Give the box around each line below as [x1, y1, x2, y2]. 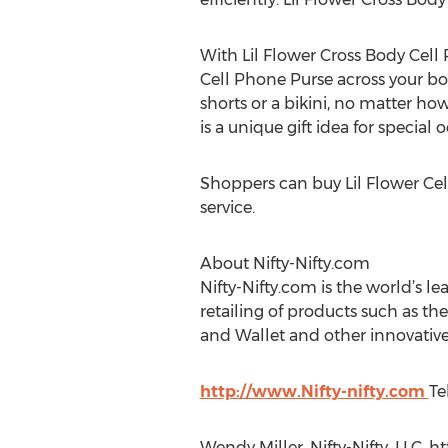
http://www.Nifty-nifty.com [199, 382, 429, 401]
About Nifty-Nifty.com [199, 254, 370, 273]
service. [199, 198, 255, 217]
